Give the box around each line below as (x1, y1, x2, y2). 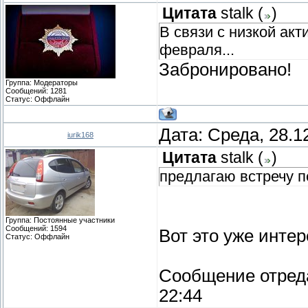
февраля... (159, 41, 234, 58)
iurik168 (67, 130, 93, 139)
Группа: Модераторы (5, 78, 78, 87)
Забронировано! (159, 59, 291, 79)
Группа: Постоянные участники (5, 215, 115, 224)
